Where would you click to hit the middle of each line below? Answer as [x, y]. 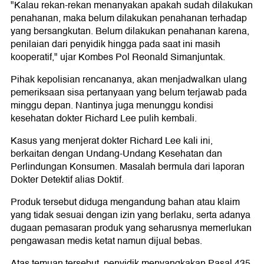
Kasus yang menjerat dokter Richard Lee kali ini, [112, 141]
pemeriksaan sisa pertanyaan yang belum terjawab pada [129, 93]
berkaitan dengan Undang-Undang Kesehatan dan [116, 154]
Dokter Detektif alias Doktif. [67, 180]
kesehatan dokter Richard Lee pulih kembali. [104, 119]
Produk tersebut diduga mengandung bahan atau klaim [125, 202]
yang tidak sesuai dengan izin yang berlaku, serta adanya [131, 215]
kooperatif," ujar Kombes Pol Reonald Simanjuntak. [118, 57]
